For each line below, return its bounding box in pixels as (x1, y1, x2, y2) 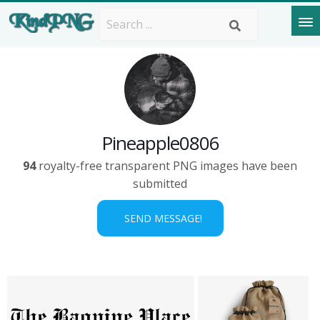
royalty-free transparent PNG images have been (36, 158, 297, 174)
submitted (133, 176, 187, 191)
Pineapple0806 (101, 130, 219, 156)
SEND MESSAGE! (118, 211, 202, 225)
